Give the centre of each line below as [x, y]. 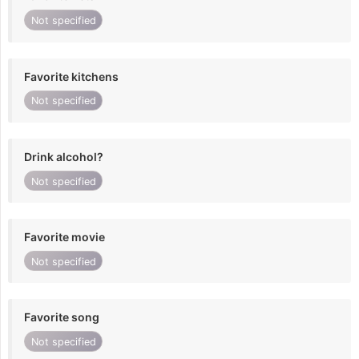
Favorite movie [65, 237]
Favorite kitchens [71, 76]
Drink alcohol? [64, 156]
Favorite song [62, 317]
